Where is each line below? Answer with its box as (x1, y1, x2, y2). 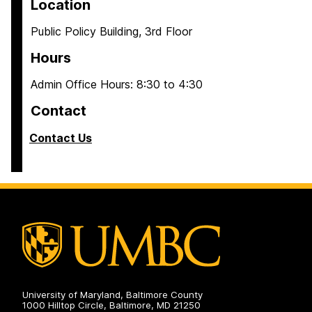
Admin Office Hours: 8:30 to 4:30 (31, 77, 203, 91)
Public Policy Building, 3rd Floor (31, 24, 192, 38)
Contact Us (29, 131, 92, 145)
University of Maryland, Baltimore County (22, 289, 203, 301)
